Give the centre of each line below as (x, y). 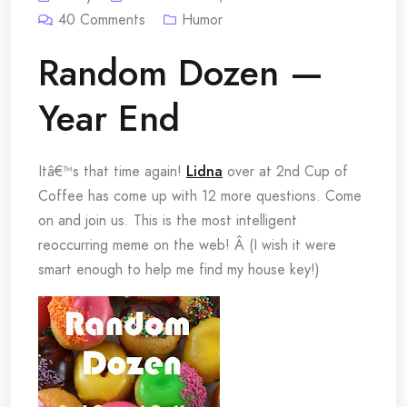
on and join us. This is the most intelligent (168, 220)
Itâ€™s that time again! (112, 171)
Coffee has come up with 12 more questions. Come (200, 196)
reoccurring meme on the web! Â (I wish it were (187, 245)
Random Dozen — (181, 73)
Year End (109, 118)
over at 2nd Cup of (285, 171)
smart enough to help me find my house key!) (179, 269)
